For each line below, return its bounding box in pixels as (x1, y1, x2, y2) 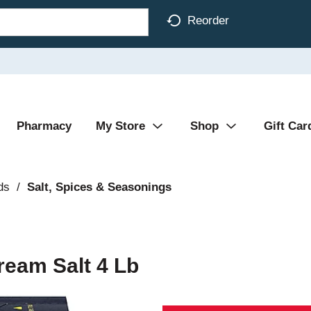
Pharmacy (17, 119, 72, 133)
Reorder (187, 13, 229, 27)
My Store (96, 119, 145, 133)
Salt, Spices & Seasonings (26, 180, 171, 194)
